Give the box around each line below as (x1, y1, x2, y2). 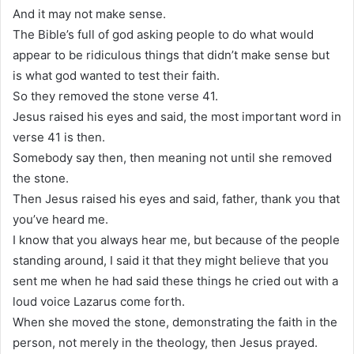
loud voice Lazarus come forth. (13, 293, 185, 309)
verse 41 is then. (13, 129, 105, 145)
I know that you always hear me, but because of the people (13, 232, 340, 247)
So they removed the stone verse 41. (13, 88, 218, 104)
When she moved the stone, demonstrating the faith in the (13, 314, 337, 330)
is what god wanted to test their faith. (13, 67, 220, 83)
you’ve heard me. (13, 211, 108, 227)
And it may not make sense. (13, 6, 166, 21)
